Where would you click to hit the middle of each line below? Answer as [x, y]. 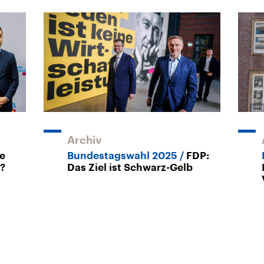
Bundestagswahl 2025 [122, 156]
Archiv [85, 140]
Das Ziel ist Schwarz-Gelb [130, 167]
